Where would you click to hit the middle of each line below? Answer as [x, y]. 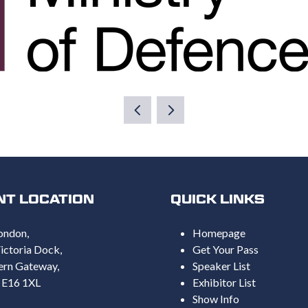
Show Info [216, 299]
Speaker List [221, 266]
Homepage [219, 233]
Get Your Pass [225, 250]
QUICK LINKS [218, 199]
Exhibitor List [224, 283]
